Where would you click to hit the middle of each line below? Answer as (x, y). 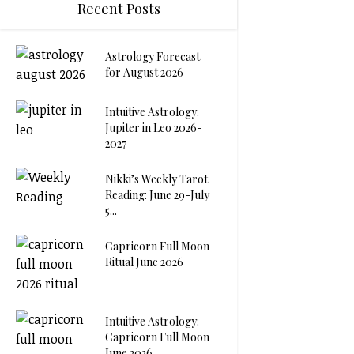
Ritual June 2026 (144, 262)
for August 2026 (144, 72)
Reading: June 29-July (157, 194)
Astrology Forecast (153, 56)
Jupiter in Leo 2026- (154, 127)
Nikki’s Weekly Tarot (156, 179)
